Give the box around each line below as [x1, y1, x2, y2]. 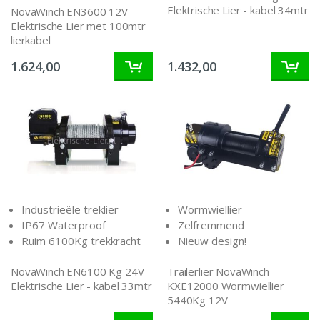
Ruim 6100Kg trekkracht [21, 233, 141, 248]
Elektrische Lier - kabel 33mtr [11, 279, 152, 294]
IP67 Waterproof [21, 217, 106, 232]
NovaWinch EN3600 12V [11, 4, 129, 19]
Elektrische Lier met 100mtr [11, 19, 146, 34]
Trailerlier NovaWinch [167, 264, 269, 279]
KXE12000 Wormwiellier [167, 279, 284, 294]
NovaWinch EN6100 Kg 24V [11, 264, 144, 279]
